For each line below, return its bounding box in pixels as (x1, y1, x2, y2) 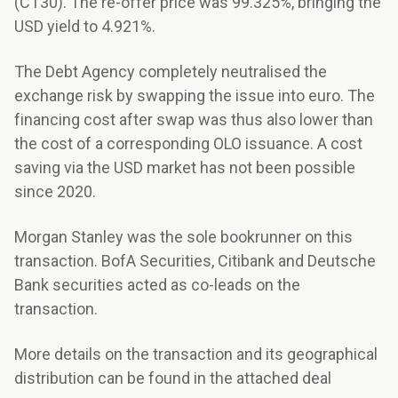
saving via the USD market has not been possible (14, 158, 355, 178)
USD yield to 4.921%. (14, 17, 155, 36)
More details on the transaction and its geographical (14, 345, 378, 364)
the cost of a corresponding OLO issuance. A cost (14, 134, 362, 154)
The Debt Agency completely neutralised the (14, 62, 327, 82)
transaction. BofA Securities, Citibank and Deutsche (14, 251, 376, 271)
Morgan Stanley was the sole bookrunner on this (14, 227, 353, 247)
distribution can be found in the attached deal (14, 369, 331, 388)
